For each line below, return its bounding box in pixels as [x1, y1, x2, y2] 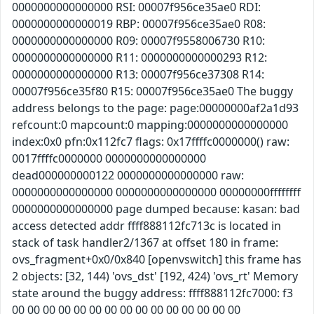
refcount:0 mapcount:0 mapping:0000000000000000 [12, 117, 288, 133]
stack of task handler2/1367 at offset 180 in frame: [12, 235, 278, 251]
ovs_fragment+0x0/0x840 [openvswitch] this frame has [12, 252, 301, 268]
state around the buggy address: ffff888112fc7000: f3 [12, 285, 293, 301]
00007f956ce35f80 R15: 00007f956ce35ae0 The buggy [12, 83, 293, 100]
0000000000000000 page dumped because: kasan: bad [12, 201, 300, 217]
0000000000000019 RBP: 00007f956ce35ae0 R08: [12, 16, 266, 32]
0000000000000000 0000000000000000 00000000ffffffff [12, 184, 301, 200]
